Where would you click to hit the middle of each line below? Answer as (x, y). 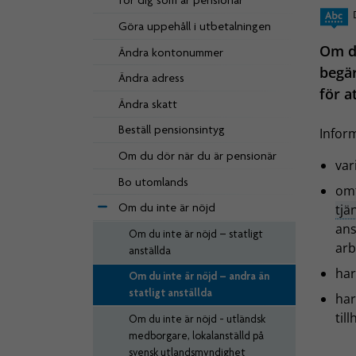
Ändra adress (151, 78)
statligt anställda (170, 293)
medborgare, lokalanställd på (196, 335)
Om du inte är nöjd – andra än (199, 276)
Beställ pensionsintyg (172, 130)
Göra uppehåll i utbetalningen (195, 26)
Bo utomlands (153, 182)
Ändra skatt (148, 104)
